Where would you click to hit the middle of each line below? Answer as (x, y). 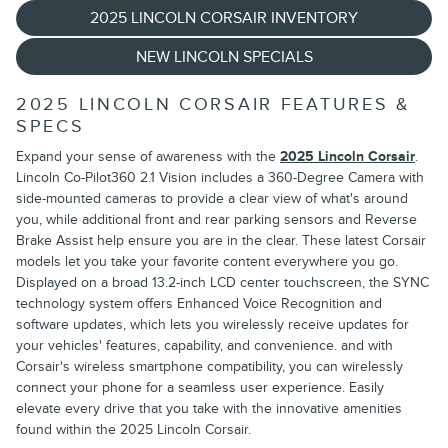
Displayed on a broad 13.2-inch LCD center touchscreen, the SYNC (222, 283)
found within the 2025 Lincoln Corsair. (133, 430)
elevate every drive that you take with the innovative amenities (209, 409)
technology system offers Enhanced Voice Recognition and (199, 304)
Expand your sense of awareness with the (148, 157)
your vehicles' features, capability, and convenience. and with (204, 346)
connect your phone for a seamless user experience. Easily (200, 388)
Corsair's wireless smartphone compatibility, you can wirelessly (209, 367)
